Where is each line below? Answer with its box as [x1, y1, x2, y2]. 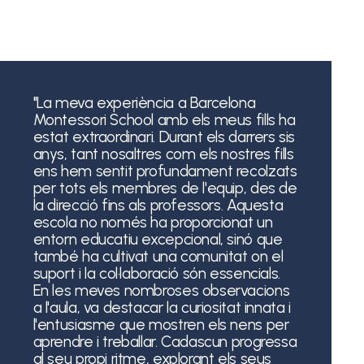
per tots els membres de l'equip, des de [32, 178, 297, 197]
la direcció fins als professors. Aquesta [32, 195, 284, 214]
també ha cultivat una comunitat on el [32, 246, 284, 266]
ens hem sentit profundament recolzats [32, 161, 297, 180]
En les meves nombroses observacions [32, 280, 290, 300]
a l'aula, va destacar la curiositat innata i [32, 297, 291, 317]
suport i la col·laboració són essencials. [32, 263, 280, 283]
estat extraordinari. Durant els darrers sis [32, 127, 296, 146]
